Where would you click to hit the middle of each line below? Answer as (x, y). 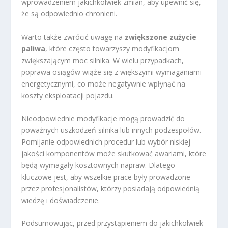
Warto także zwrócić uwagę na (73, 37)
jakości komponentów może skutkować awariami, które (114, 153)
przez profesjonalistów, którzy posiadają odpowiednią (111, 188)
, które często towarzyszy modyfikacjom (112, 48)
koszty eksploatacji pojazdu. (68, 95)
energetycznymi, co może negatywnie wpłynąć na (104, 83)
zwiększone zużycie (161, 37)
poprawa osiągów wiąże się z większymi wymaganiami (112, 72)
